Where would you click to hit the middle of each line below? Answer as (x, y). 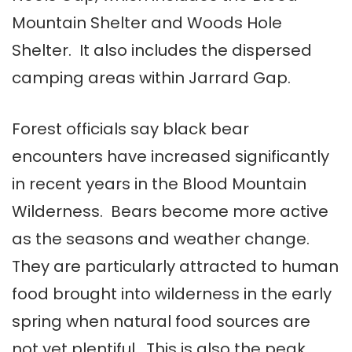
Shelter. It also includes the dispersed (162, 51)
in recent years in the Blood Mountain (159, 184)
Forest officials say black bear (130, 129)
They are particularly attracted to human (175, 267)
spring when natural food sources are (161, 322)
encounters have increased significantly (170, 157)
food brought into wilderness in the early (172, 294)
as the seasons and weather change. (163, 239)
